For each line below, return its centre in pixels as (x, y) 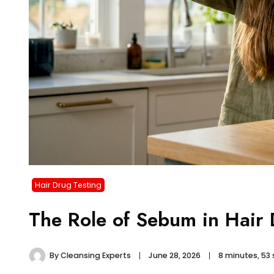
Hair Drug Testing (68, 185)
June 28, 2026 (175, 255)
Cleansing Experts (96, 255)
